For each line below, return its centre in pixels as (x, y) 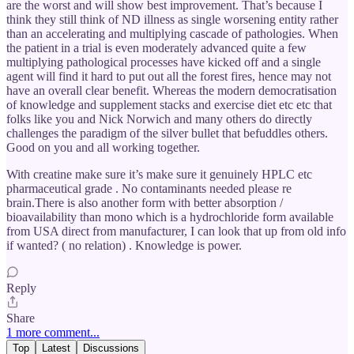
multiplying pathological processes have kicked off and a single (164, 62)
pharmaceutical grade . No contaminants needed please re (149, 189)
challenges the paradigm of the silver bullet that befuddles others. (167, 134)
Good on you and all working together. (103, 148)
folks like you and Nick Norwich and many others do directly (159, 119)
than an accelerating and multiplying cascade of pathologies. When (172, 34)
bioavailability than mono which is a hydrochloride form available (170, 217)
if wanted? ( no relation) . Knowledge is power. (124, 246)
